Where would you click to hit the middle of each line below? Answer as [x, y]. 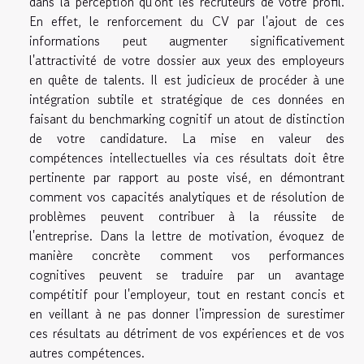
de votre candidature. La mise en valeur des [187, 139]
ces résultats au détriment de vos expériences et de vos [187, 334]
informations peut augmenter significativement [187, 41]
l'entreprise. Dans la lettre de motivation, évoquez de [187, 236]
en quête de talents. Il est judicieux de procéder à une [187, 80]
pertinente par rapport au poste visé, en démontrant [187, 178]
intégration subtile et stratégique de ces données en [187, 100]
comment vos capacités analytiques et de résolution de [187, 197]
